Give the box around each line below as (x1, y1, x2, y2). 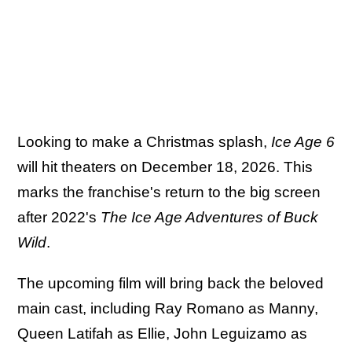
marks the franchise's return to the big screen (17, 183, 321, 200)
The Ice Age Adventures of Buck (101, 208, 318, 225)
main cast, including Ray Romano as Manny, (17, 299, 318, 317)
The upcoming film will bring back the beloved (17, 274, 324, 291)
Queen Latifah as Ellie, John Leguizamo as (17, 324, 307, 342)
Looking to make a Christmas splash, (17, 133, 271, 150)
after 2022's (17, 208, 101, 225)
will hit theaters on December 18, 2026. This (17, 158, 313, 175)
